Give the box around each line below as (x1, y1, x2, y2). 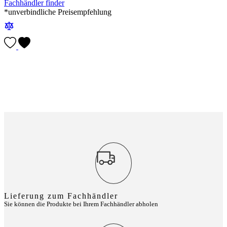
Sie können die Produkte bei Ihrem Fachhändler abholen (4, 200, 158, 208)
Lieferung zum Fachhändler (4, 191, 118, 200)
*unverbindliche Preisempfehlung (4, 7, 111, 16)
